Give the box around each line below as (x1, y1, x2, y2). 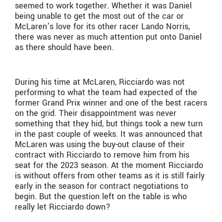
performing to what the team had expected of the (15, 87, 197, 99)
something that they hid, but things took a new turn (15, 118, 203, 130)
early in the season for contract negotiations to (15, 180, 188, 192)
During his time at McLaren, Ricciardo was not (15, 76, 185, 88)
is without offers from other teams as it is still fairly (15, 170, 205, 182)
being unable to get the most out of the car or (15, 10, 184, 22)
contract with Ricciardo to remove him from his (15, 149, 189, 161)
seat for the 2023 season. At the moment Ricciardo (15, 160, 203, 171)
